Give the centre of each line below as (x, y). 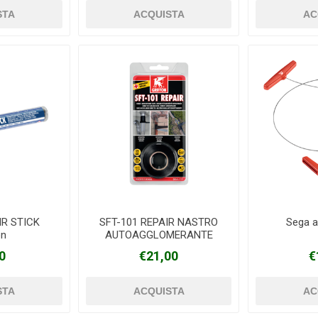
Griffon (159, 247)
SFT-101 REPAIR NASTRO (159, 222)
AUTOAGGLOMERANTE (159, 235)
